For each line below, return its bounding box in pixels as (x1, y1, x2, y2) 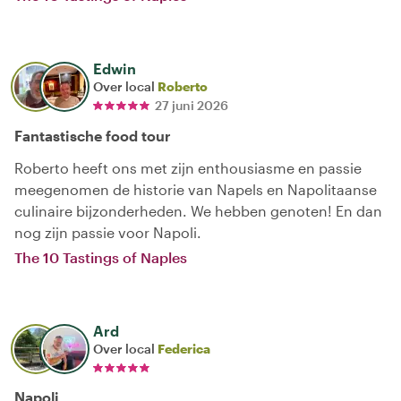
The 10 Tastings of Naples (14, 248, 187, 266)
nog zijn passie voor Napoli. (14, 223, 201, 241)
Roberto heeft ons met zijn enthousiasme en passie (14, 158, 362, 176)
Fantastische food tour (14, 126, 171, 144)
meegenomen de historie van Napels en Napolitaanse (14, 180, 377, 198)
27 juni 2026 (155, 97, 228, 113)
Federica (158, 340, 210, 356)
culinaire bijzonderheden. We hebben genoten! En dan (14, 201, 382, 219)
